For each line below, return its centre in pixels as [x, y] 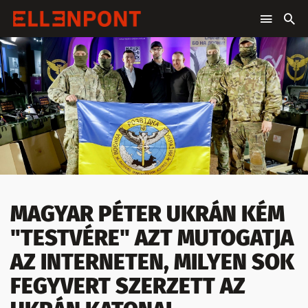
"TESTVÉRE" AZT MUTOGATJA [152, 238]
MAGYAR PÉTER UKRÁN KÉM [147, 214]
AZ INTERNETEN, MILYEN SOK [152, 262]
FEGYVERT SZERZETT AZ [128, 286]
